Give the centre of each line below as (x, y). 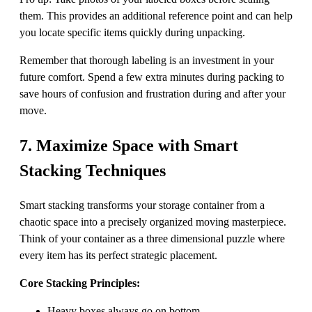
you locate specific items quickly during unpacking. (132, 32)
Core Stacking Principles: (80, 283)
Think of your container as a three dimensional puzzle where (152, 238)
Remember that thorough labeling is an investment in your (147, 60)
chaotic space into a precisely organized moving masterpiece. (153, 221)
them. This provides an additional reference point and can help (156, 15)
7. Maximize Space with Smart (129, 145)
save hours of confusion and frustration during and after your (153, 93)
